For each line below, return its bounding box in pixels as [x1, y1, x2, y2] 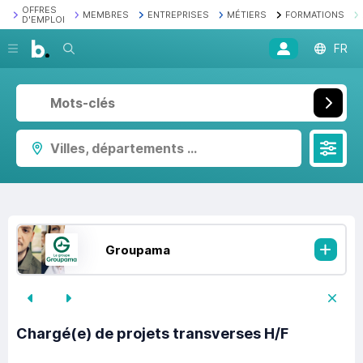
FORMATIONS [284, 9, 344, 20]
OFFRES [21, 4, 57, 15]
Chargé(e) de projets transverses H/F [16, 325, 288, 343]
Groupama [105, 241, 170, 258]
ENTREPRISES [147, 9, 209, 20]
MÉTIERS [227, 9, 267, 20]
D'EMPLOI [21, 14, 65, 25]
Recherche [62, 41, 122, 55]
